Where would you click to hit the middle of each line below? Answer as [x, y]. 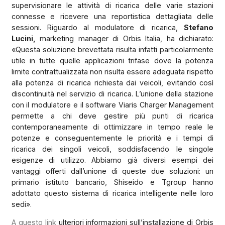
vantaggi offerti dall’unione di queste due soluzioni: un [113, 171]
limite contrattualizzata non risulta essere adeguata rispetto [113, 71]
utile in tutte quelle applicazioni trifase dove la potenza [113, 60]
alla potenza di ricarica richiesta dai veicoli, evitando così [113, 82]
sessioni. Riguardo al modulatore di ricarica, [98, 27]
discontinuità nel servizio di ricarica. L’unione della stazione [113, 93]
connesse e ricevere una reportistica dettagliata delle [113, 16]
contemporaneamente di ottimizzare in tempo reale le [113, 127]
